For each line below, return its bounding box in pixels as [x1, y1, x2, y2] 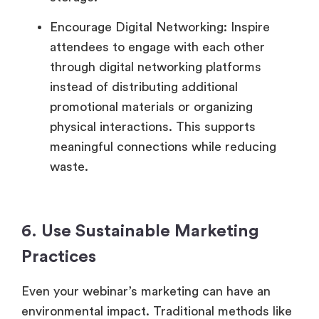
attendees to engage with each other [50, 40, 265, 53]
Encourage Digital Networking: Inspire [50, 20, 270, 33]
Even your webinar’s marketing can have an [21, 284, 271, 298]
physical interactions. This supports [50, 120, 256, 133]
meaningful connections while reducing [50, 140, 276, 153]
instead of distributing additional [50, 80, 238, 93]
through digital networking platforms [50, 60, 261, 73]
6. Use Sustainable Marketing [21, 222, 259, 240]
